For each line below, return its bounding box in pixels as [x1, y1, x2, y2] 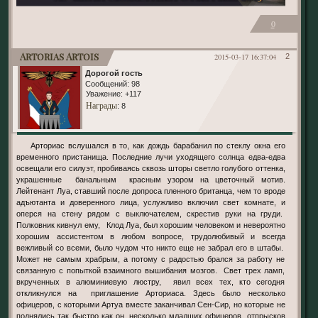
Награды [85, 99, 117, 111]
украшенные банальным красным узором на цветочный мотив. [16, 175, 285, 184]
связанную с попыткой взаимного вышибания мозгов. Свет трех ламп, [16, 265, 285, 275]
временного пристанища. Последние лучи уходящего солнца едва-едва [16, 152, 285, 161]
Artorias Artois [19, 50, 99, 62]
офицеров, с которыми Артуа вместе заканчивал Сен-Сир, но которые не [16, 300, 285, 309]
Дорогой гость [84, 68, 143, 77]
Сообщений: [84, 79, 129, 88]
